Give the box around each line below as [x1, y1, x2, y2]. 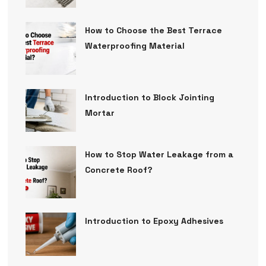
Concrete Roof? [84, 164, 153, 176]
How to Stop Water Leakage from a [84, 149, 233, 160]
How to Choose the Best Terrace [84, 25, 222, 36]
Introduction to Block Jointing [84, 91, 214, 103]
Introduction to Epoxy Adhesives [84, 216, 223, 227]
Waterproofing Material [84, 40, 185, 52]
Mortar [84, 107, 115, 118]
